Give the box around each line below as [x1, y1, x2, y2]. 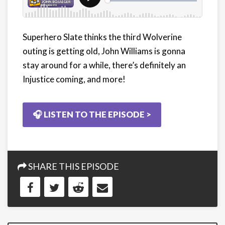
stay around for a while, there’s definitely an [23, 60, 186, 70]
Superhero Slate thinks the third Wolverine [23, 32, 182, 42]
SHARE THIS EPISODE [27, 161, 119, 172]
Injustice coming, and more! [23, 74, 126, 84]
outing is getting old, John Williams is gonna [23, 46, 185, 56]
